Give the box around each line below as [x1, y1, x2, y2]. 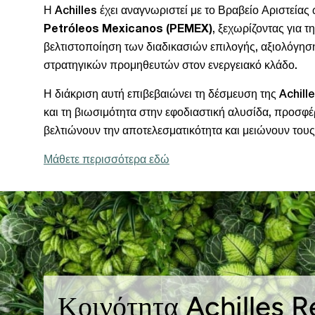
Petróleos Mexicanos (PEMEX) [44, 25, 212, 35]
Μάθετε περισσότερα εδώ [44, 155, 169, 166]
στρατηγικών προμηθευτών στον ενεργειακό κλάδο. [44, 61, 297, 72]
